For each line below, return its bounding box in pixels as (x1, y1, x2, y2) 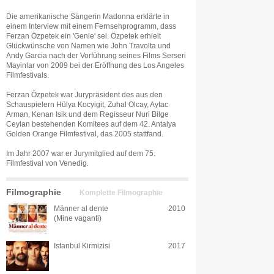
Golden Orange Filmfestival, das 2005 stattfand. (6, 130, 163, 138)
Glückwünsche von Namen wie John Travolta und (6, 42, 171, 50)
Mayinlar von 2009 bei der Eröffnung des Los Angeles (6, 62, 184, 69)
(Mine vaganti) (54, 215, 102, 222)
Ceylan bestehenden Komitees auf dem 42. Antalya (6, 120, 176, 128)
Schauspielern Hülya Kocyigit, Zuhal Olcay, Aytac (6, 101, 168, 108)
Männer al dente (54, 205, 108, 212)
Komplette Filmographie (80, 188, 163, 197)
